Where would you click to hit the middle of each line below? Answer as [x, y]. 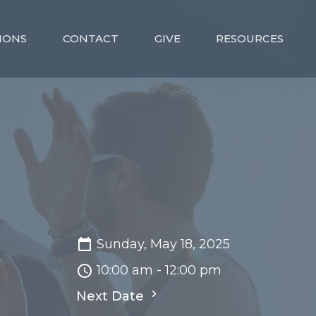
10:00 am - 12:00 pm [159, 271]
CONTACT [90, 39]
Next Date [112, 297]
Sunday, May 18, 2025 [163, 244]
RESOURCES [250, 39]
